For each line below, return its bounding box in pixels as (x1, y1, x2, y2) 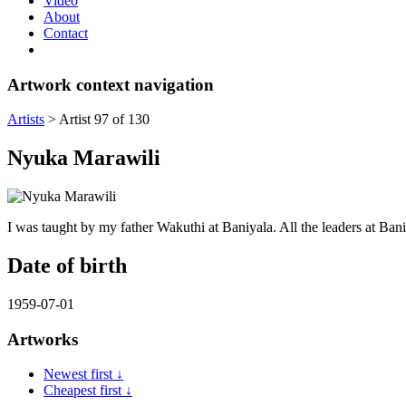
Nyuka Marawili (7, 146, 160, 170)
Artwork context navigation (7, 74, 214, 94)
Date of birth (7, 254, 127, 278)
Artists (7, 111, 44, 128)
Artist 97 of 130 (59, 111, 150, 128)
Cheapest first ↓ (43, 382, 132, 399)
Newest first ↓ (43, 366, 123, 382)
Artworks (7, 329, 78, 349)
